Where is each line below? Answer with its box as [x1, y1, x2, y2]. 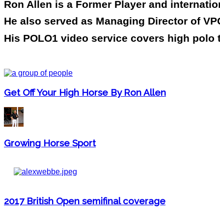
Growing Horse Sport [4, 137, 96, 149]
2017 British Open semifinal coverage [4, 195, 165, 206]
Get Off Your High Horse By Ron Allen [4, 86, 166, 98]
